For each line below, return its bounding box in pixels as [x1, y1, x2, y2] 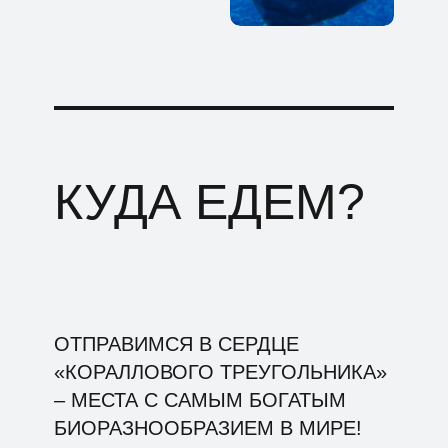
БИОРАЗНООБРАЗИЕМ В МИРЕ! [54, 417, 362, 439]
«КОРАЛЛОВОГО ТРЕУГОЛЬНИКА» [54, 361, 387, 383]
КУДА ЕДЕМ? [54, 174, 365, 230]
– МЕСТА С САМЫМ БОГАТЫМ [54, 389, 346, 411]
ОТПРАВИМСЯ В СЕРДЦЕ [54, 333, 299, 355]
